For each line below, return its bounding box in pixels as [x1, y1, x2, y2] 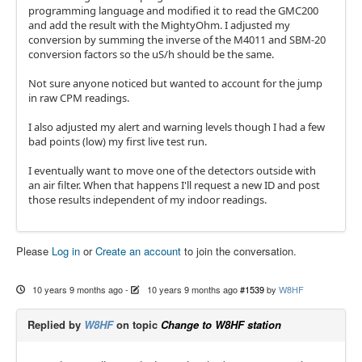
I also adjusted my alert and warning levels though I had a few [28, 120, 325, 134]
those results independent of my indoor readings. [28, 192, 267, 207]
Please [16, 243, 52, 259]
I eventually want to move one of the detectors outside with [28, 163, 316, 178]
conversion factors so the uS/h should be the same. [28, 47, 274, 61]
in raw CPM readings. [28, 90, 129, 105]
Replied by [27, 317, 84, 332]
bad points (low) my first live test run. [28, 134, 207, 149]
